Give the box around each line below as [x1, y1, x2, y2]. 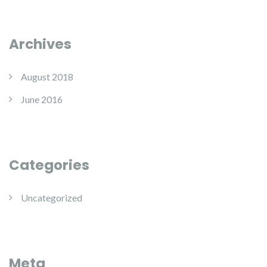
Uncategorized [21, 192, 82, 203]
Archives [9, 35, 72, 54]
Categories [9, 156, 89, 175]
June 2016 [21, 94, 63, 105]
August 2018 [21, 71, 73, 82]
